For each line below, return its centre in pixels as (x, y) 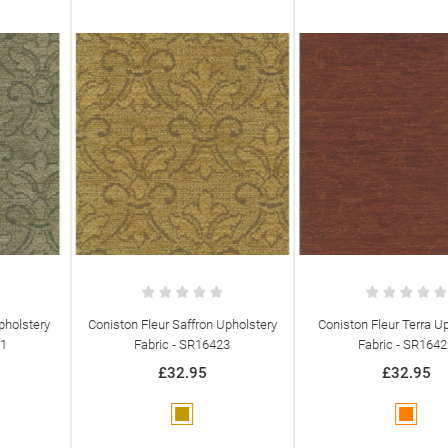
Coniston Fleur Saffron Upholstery (111, 324)
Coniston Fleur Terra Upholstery (335, 324)
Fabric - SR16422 (335, 344)
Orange (354, 414)
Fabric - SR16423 (111, 344)
